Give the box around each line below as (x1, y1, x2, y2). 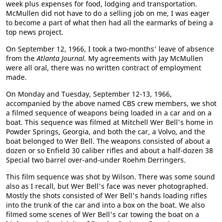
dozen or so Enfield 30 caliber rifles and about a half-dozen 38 (6, 145, 213, 155)
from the (6, 53, 37, 63)
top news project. (6, 27, 63, 37)
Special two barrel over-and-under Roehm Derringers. (6, 155, 186, 165)
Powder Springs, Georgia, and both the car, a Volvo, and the (6, 126, 205, 136)
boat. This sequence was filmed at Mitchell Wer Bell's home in (6, 117, 213, 127)
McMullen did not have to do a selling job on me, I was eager (6, 8, 210, 18)
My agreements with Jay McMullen (86, 53, 203, 63)
